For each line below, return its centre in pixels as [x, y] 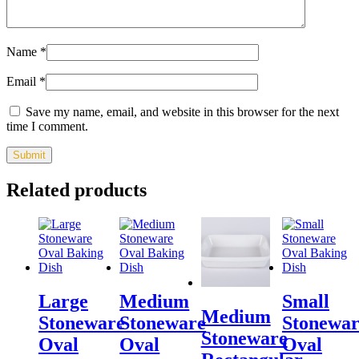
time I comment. [47, 127]
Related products [77, 190]
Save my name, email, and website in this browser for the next [182, 112]
